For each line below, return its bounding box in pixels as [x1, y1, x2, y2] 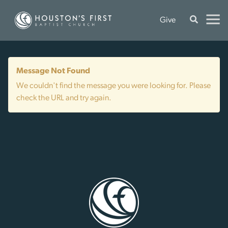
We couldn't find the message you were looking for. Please [16, 82, 211, 90]
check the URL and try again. [16, 94, 111, 102]
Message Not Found [16, 67, 90, 75]
